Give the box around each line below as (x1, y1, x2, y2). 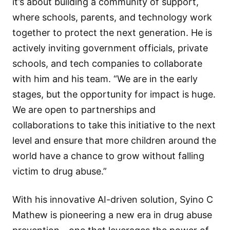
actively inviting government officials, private (12, 42, 208, 53)
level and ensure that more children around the (12, 135, 216, 146)
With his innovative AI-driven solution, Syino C (12, 194, 213, 205)
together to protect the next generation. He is (12, 27, 212, 38)
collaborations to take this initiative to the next (12, 119, 216, 130)
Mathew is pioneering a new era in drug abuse (12, 209, 212, 220)
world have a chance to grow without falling (12, 150, 204, 161)
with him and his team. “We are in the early (12, 73, 198, 84)
